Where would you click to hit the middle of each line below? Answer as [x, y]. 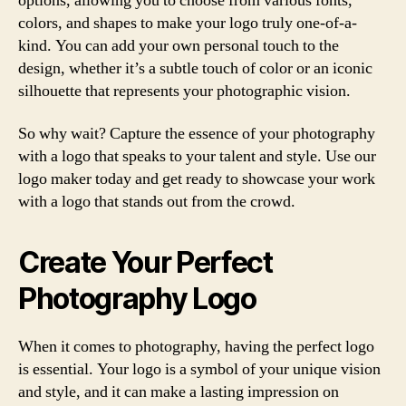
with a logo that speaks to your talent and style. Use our [197, 156]
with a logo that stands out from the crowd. [157, 202]
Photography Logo [137, 299]
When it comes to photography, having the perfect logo [196, 347]
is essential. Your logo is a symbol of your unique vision [199, 369]
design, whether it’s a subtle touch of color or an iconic [195, 68]
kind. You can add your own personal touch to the [179, 45]
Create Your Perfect [145, 262]
